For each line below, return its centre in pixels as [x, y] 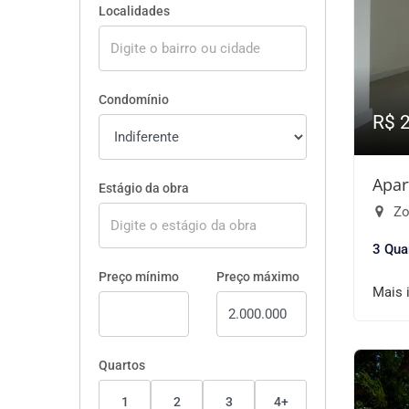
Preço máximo [258, 277]
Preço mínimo [139, 277]
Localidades [134, 11]
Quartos [122, 365]
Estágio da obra [144, 188]
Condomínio [134, 100]
